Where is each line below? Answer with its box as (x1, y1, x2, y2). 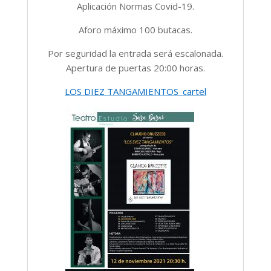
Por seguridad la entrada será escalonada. (48, 47, 223, 60)
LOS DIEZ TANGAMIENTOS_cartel (65, 85, 206, 98)
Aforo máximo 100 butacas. (79, 24, 192, 36)
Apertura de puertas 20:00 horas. (66, 62, 205, 74)
